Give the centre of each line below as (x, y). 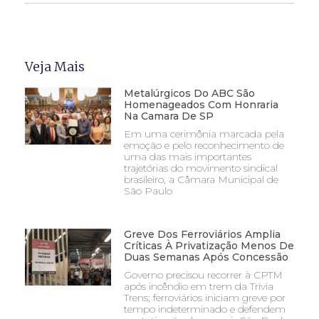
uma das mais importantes (187, 157)
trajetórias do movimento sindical (200, 168)
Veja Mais (55, 67)
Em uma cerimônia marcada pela (204, 134)
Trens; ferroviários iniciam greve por (204, 298)
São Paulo (148, 191)
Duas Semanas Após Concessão (206, 257)
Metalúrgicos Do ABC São (189, 94)
